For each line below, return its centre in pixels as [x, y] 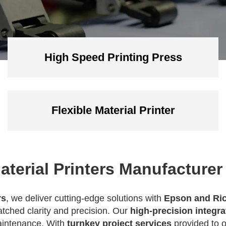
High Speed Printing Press [113, 57]
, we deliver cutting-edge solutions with [85, 198]
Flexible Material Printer [113, 110]
